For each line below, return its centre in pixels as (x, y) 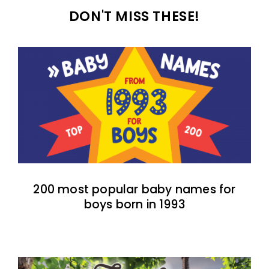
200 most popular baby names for (134, 189)
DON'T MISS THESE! (134, 16)
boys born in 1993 (134, 204)
